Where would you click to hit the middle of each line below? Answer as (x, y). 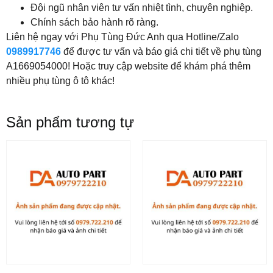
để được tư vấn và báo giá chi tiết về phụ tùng (162, 52)
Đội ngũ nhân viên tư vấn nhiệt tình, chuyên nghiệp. (142, 8)
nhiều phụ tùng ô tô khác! (60, 81)
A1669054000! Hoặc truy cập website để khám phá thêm (128, 66)
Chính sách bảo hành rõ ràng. (94, 23)
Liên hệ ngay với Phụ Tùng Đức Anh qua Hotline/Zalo (122, 37)
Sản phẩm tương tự (70, 122)
